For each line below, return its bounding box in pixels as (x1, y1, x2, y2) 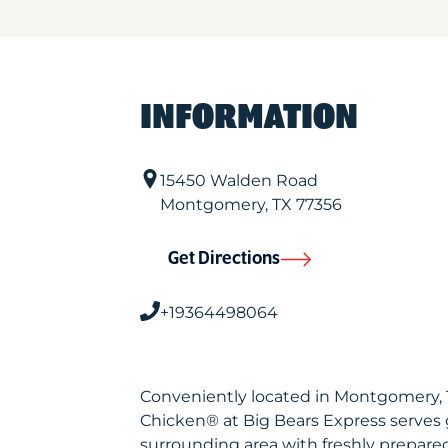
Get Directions (167, 249, 280, 269)
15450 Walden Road (159, 171, 318, 190)
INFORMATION (139, 99, 358, 137)
